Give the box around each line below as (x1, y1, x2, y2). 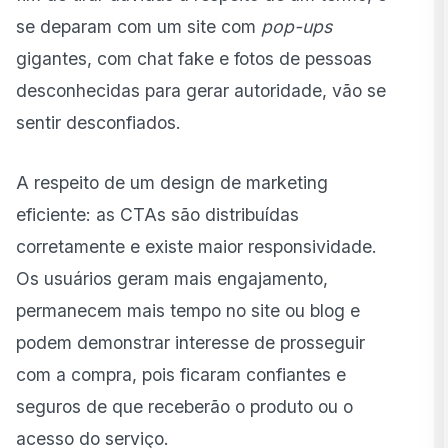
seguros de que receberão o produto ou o (16, 395, 353, 417)
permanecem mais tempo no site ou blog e (16, 299, 360, 321)
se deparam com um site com (16, 15, 261, 37)
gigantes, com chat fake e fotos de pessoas (16, 47, 372, 69)
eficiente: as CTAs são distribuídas (16, 203, 299, 225)
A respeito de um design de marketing (16, 171, 328, 193)
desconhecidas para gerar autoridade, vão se (16, 79, 386, 101)
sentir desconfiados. (16, 111, 181, 133)
